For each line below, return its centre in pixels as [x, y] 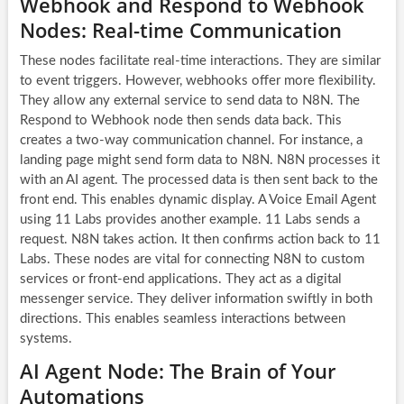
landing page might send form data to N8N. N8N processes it [199, 160]
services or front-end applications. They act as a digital [180, 279]
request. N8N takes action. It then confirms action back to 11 [200, 239]
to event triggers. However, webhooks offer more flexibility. [197, 80]
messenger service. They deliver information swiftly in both [196, 298]
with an [42, 179]
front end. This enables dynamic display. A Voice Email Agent [197, 199]
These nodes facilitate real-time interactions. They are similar [200, 60]
